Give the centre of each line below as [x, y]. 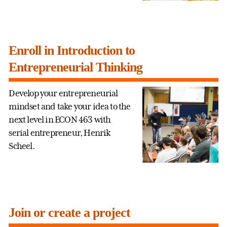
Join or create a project [69, 213]
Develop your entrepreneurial [63, 93]
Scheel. [22, 146]
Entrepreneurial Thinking [75, 67]
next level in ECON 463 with [60, 119]
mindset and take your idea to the [70, 106]
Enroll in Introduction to [72, 50]
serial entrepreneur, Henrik [60, 133]
